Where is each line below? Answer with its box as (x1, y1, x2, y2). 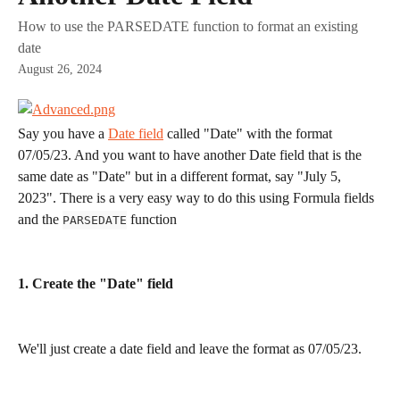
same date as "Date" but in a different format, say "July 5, (18, 169, 345, 184)
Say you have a (18, 126, 108, 141)
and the (18, 212, 62, 227)
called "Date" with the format (163, 126, 336, 141)
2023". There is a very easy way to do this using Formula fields (18, 190, 378, 205)
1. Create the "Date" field (18, 276, 173, 292)
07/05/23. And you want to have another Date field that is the (18, 147, 365, 162)
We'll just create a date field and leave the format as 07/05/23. (18, 341, 362, 357)
